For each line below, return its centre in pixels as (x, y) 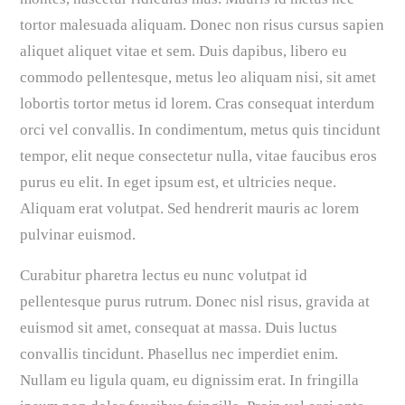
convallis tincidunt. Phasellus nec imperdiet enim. (179, 354)
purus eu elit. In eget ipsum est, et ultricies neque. (179, 183)
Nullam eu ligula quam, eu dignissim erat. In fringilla (190, 381)
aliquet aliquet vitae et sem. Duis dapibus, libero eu (184, 52)
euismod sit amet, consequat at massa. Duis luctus (179, 328)
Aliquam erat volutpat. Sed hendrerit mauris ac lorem (190, 209)
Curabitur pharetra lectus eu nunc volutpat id (164, 276)
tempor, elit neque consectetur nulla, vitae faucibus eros (199, 156)
